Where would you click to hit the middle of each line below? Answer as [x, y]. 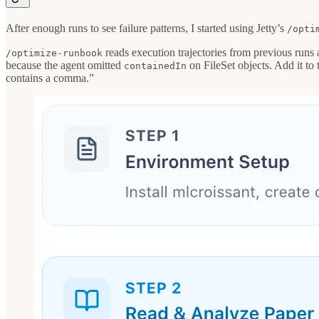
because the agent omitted [65, 66]
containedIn [155, 66]
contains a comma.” [50, 78]
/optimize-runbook [54, 53]
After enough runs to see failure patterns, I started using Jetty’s [146, 28]
